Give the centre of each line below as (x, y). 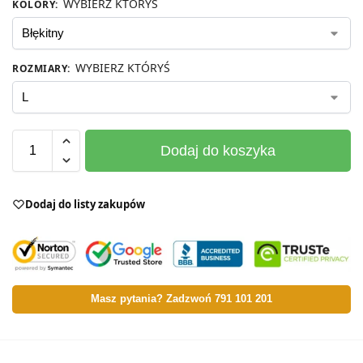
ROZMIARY (40, 68)
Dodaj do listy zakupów (85, 204)
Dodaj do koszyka (218, 150)
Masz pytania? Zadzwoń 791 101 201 (181, 299)
